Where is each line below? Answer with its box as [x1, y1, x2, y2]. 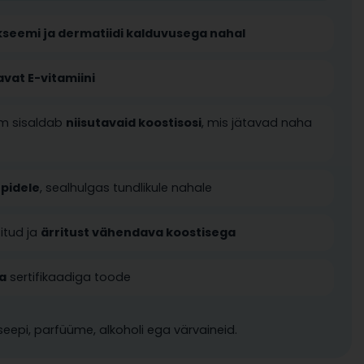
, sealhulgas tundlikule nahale [40, 180, 213, 196]
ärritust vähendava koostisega [41, 224, 236, 240]
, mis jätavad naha [201, 115, 313, 131]
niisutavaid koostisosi [66, 115, 202, 131]
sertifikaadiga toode [6, 269, 132, 285]
